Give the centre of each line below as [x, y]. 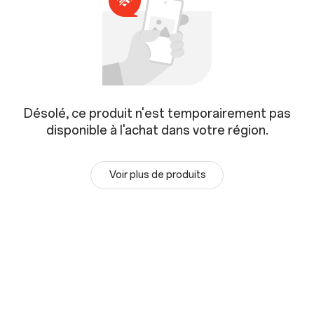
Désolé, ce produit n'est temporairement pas [157, 113]
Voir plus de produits [157, 175]
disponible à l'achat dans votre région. [157, 130]
